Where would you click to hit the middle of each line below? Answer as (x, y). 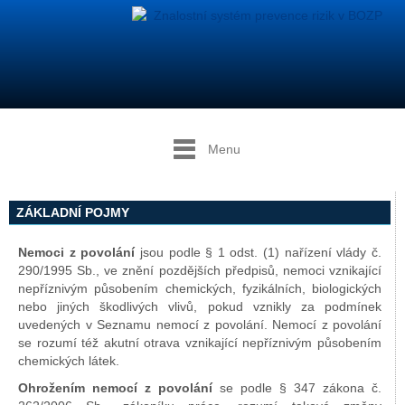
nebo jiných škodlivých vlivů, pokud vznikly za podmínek (200, 306)
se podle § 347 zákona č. (297, 388)
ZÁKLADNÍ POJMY (73, 212)
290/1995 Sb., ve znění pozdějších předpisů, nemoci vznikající (200, 270)
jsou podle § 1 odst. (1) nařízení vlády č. (259, 252)
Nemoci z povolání (77, 252)
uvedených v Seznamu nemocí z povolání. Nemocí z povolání (200, 325)
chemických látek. (69, 361)
